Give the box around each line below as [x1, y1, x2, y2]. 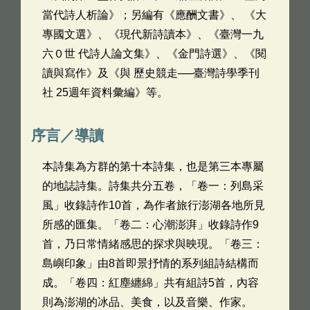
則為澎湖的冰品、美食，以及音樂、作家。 [42, 296, 253, 308]
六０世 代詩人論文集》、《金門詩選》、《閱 [42, 48, 266, 60]
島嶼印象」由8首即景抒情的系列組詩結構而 [42, 257, 259, 269]
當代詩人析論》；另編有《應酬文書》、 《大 [42, 9, 266, 21]
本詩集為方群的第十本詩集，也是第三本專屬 [42, 161, 264, 172]
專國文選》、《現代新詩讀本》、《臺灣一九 [42, 28, 264, 40]
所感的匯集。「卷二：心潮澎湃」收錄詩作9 [42, 219, 259, 230]
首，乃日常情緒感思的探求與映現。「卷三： [42, 238, 264, 250]
